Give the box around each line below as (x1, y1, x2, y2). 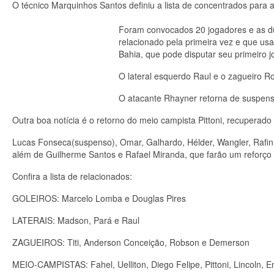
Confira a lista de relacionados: (12, 170, 132, 182)
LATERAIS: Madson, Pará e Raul (12, 214, 139, 226)
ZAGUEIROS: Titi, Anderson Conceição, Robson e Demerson (12, 236, 250, 248)
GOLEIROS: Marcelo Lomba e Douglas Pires (12, 192, 186, 204)
